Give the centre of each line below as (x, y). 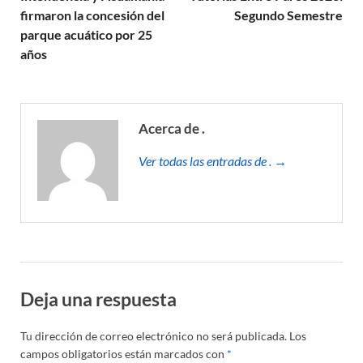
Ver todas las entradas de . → (213, 160)
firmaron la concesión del (92, 15)
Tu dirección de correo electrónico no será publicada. (154, 336)
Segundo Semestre (288, 15)
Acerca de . (172, 128)
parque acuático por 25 (86, 34)
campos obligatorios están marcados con (124, 354)
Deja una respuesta (98, 299)
